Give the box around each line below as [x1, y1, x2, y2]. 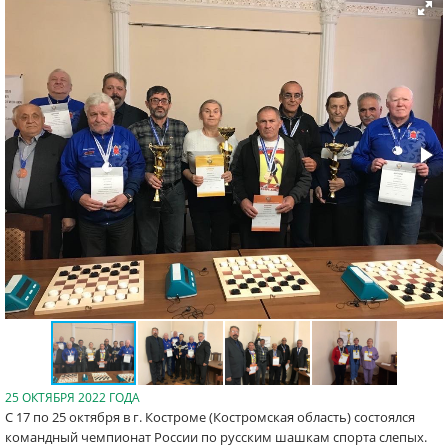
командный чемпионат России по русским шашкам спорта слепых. [5, 428, 427, 446]
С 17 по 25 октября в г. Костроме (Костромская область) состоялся [5, 408, 415, 426]
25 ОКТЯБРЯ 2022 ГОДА [5, 389, 140, 406]
